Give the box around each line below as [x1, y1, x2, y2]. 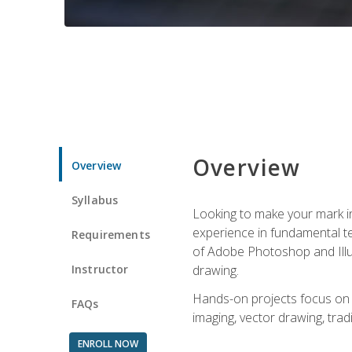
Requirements [71, 226, 150, 242]
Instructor [71, 261, 129, 277]
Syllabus [71, 192, 119, 207]
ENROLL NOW [77, 336, 138, 350]
